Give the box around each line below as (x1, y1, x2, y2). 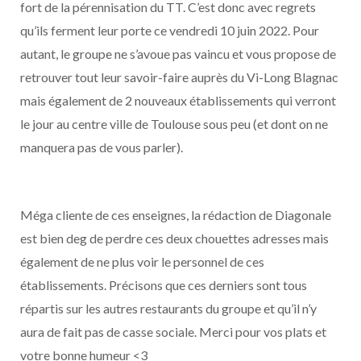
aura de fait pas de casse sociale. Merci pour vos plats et (20, 324, 326, 339)
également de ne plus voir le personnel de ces (20, 254, 264, 269)
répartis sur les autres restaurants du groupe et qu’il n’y (20, 301, 317, 316)
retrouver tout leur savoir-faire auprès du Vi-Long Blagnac (20, 69, 338, 85)
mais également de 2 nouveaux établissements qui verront (20, 93, 336, 108)
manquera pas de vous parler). (20, 139, 183, 155)
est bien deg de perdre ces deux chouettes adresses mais (20, 230, 329, 246)
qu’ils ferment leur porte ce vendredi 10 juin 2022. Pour (20, 23, 319, 38)
